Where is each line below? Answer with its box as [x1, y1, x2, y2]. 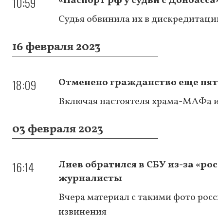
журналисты [58, 171, 122, 185]
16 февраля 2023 [12, 38, 101, 55]
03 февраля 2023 [12, 121, 103, 138]
